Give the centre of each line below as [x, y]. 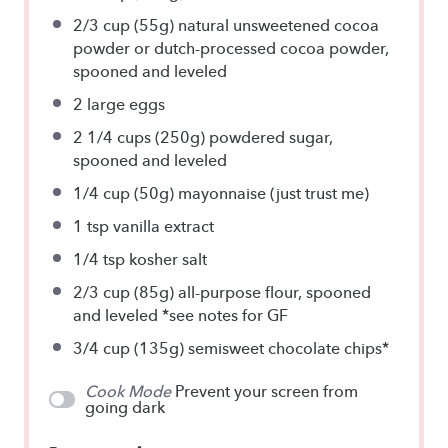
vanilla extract [161, 226]
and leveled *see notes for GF [180, 315]
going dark [125, 407]
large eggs [124, 104]
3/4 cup [101, 348]
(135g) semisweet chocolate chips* [259, 348]
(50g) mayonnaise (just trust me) [249, 193]
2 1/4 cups [112, 137]
